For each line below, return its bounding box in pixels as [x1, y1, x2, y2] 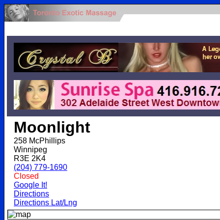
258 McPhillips [14, 137, 65, 145]
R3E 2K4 [14, 154, 46, 163]
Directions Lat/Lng [14, 198, 77, 207]
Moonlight [14, 118, 90, 136]
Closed [14, 172, 39, 180]
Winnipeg [14, 145, 47, 154]
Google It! [14, 181, 47, 189]
